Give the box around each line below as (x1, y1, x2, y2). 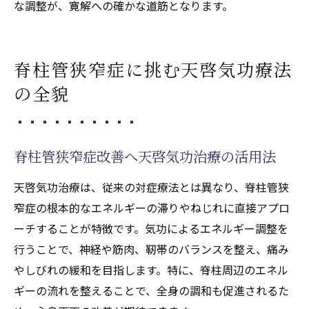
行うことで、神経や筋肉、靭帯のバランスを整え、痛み (14, 240, 289, 257)
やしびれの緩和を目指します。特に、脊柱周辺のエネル (14, 261, 288, 278)
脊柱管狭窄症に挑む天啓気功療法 (14, 56, 293, 81)
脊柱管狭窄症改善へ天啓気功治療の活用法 (14, 146, 276, 166)
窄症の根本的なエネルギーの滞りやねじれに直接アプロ (14, 199, 290, 216)
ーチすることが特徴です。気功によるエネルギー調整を (14, 219, 288, 237)
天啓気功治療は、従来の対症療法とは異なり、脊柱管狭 (14, 178, 289, 195)
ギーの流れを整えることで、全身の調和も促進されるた (14, 281, 289, 299)
